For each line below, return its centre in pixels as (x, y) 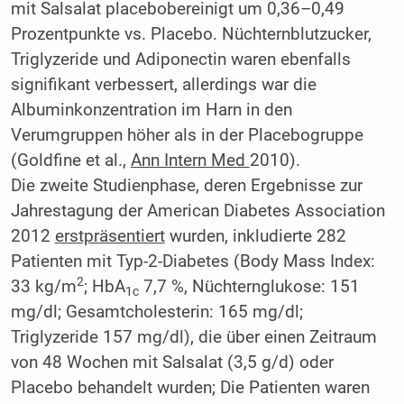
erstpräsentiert (110, 237)
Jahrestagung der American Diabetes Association (197, 211)
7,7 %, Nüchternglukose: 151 (249, 287)
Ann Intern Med (190, 161)
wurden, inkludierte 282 (255, 237)
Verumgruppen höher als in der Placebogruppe (187, 136)
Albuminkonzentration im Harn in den (151, 110)
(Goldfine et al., (70, 161)
